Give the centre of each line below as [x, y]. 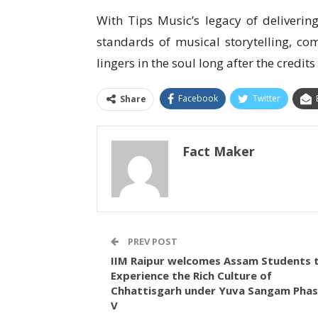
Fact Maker [218, 152]
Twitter [266, 99]
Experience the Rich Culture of [191, 276]
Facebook [198, 99]
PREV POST [151, 242]
